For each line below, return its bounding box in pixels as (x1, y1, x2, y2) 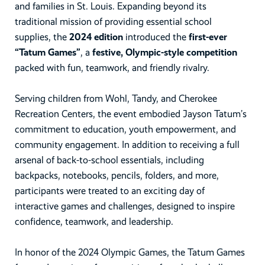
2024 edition (69, 31, 126, 43)
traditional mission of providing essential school (15, 15, 212, 27)
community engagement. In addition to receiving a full (15, 138, 240, 150)
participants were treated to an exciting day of (15, 185, 205, 196)
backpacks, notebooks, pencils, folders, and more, (15, 169, 219, 181)
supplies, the (15, 31, 70, 43)
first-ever (189, 31, 228, 43)
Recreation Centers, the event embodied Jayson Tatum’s (15, 108, 247, 119)
